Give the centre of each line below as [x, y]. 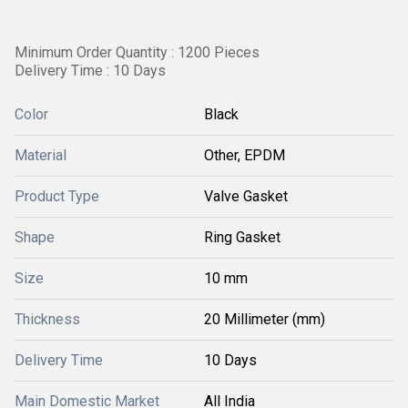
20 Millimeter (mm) [265, 319]
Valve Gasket [246, 196]
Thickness [47, 319]
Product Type [57, 196]
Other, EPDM [245, 155]
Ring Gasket [242, 237]
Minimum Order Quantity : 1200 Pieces [137, 52]
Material [41, 155]
